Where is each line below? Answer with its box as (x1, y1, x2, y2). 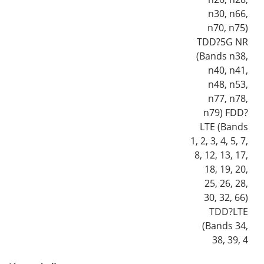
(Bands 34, (202, 219, 248, 232)
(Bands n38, (196, 49, 248, 62)
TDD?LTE (209, 204, 248, 218)
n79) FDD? (203, 105, 248, 119)
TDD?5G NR (197, 35, 248, 48)
